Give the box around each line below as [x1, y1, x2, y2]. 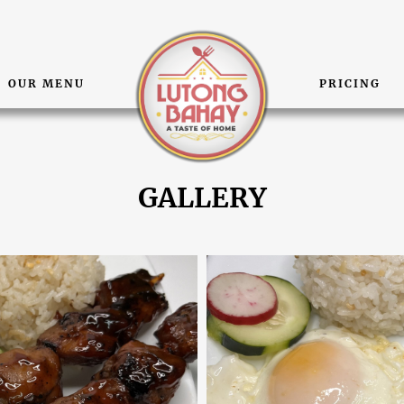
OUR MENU [8, 77, 85, 90]
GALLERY [137, 180, 267, 215]
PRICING [319, 77, 381, 90]
